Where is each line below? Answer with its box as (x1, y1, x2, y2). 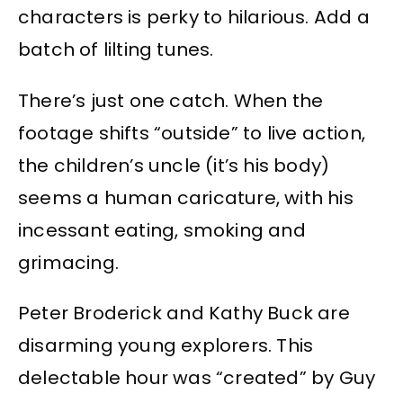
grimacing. (18, 249, 119, 275)
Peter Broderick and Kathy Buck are (18, 300, 350, 327)
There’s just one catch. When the (18, 87, 324, 113)
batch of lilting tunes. (18, 37, 214, 63)
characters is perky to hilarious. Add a (18, 4, 370, 31)
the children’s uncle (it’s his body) (18, 152, 330, 178)
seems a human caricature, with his (18, 184, 354, 210)
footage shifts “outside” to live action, (18, 120, 366, 146)
